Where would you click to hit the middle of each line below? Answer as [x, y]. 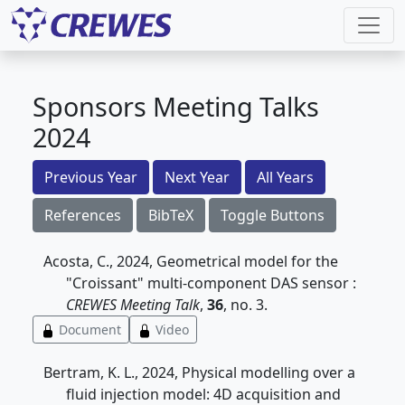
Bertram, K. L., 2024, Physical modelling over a [199, 372]
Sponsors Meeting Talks [176, 106]
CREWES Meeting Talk [133, 305]
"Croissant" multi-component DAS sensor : [211, 283]
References [83, 215]
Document [88, 330]
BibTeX [171, 215]
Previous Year [91, 177]
